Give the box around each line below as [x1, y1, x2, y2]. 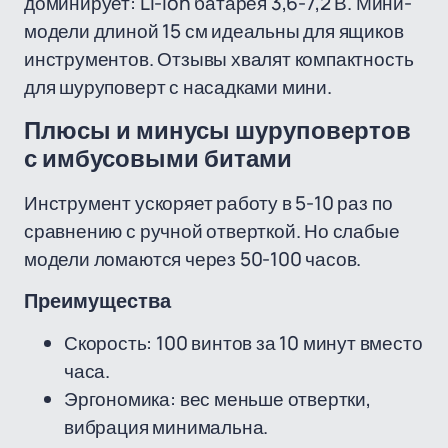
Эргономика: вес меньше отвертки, [64, 386, 371, 412]
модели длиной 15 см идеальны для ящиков [24, 18, 404, 44]
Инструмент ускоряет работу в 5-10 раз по [24, 190, 393, 216]
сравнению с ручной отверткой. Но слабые [24, 218, 400, 244]
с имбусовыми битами [24, 146, 292, 172]
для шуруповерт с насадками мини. [24, 74, 332, 100]
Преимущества [24, 290, 171, 312]
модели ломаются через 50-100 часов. [24, 246, 362, 272]
